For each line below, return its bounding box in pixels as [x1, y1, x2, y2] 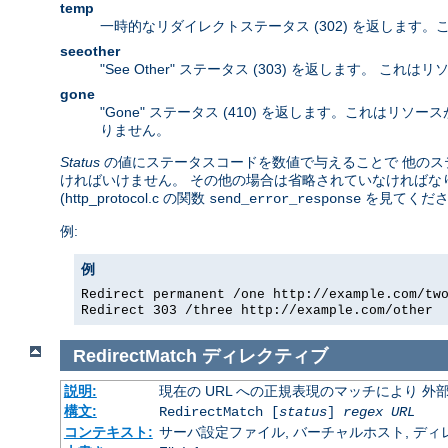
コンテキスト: [63, 424, 153, 441]
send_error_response [209, 191, 361, 208]
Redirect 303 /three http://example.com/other [81, 303, 433, 319]
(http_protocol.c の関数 [60, 190, 209, 207]
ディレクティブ [201, 345, 328, 366]
